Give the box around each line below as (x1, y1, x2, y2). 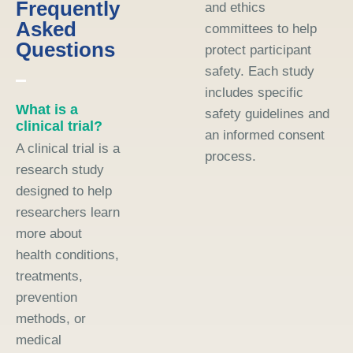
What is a (16, 101, 78, 117)
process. (205, 148, 256, 164)
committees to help (205, 20, 317, 36)
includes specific (205, 84, 303, 100)
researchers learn (16, 204, 120, 220)
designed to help (16, 183, 112, 199)
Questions (16, 37, 115, 61)
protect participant (205, 42, 311, 58)
